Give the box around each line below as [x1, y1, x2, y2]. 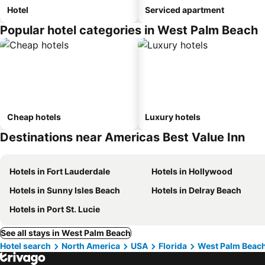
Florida [159, 241, 187, 251]
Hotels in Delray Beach [151, 185, 241, 195]
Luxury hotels [145, 112, 201, 122]
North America [62, 241, 120, 251]
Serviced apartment [145, 5, 224, 15]
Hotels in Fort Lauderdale [9, 166, 110, 176]
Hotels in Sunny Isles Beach [9, 185, 120, 195]
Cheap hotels [7, 112, 61, 122]
